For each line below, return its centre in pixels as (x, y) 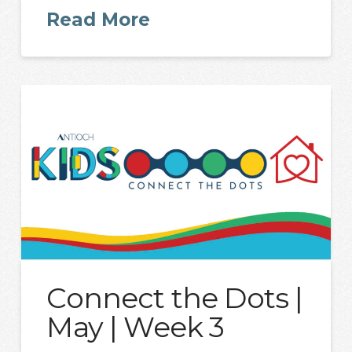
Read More (99, 19)
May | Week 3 (136, 327)
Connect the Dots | (175, 298)
